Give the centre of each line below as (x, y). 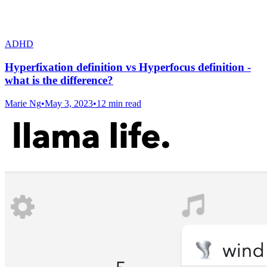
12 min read (119, 103)
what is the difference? (59, 80)
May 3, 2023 (69, 103)
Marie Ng (23, 103)
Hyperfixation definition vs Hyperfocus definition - (128, 67)
